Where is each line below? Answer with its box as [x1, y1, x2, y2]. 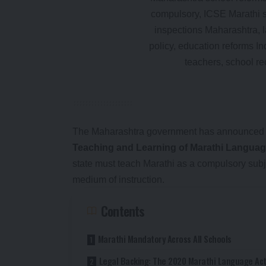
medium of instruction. [72, 174, 164, 185]
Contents [101, 201, 145, 220]
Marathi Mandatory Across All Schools [97, 232, 232, 245]
